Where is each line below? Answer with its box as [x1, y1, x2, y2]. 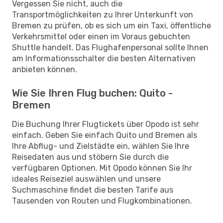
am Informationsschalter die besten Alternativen [12, 53, 196, 63]
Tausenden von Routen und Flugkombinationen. [12, 196, 192, 206]
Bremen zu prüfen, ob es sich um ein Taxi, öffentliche [12, 20, 211, 30]
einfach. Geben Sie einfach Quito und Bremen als [12, 130, 197, 140]
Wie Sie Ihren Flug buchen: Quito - [12, 87, 173, 99]
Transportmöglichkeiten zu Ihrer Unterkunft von [12, 9, 193, 19]
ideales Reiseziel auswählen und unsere [12, 174, 161, 184]
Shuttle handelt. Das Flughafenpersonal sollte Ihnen [12, 42, 209, 52]
